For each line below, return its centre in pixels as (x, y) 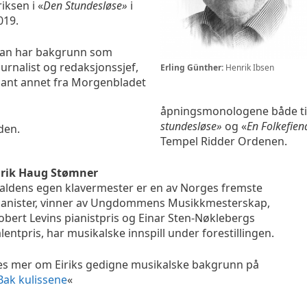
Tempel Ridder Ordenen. (224, 142)
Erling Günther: (192, 67)
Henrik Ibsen (249, 67)
